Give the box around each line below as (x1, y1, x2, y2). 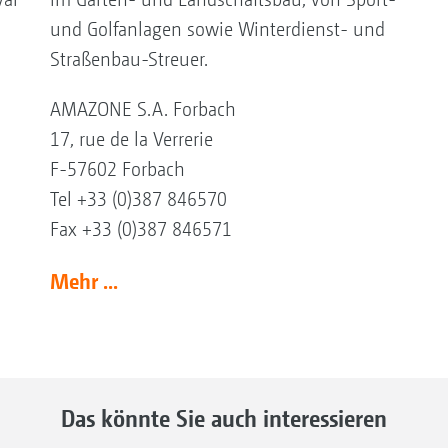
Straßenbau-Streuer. (49, 47, 208, 71)
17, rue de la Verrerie (49, 127, 213, 151)
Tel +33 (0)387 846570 (49, 187, 227, 211)
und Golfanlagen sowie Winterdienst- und (49, 17, 385, 41)
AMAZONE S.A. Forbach (49, 97, 236, 121)
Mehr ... (49, 267, 118, 294)
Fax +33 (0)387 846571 (49, 217, 232, 241)
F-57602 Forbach (49, 157, 185, 181)
